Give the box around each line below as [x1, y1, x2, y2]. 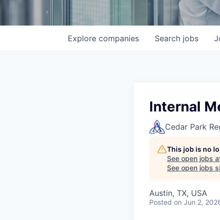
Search [155, 33, 183, 43]
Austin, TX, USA [149, 188, 207, 198]
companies [99, 33, 139, 43]
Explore [68, 33, 99, 43]
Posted [149, 198, 172, 206]
